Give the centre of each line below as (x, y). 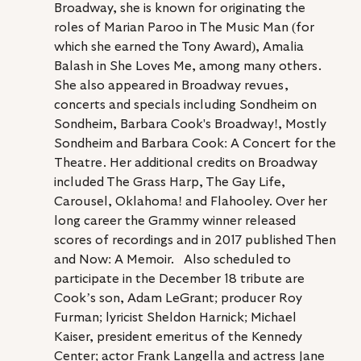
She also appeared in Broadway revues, (172, 85)
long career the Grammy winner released (176, 220)
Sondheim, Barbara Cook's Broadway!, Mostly (191, 124)
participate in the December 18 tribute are (180, 278)
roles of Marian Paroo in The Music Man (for (185, 27)
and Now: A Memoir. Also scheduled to (174, 259)
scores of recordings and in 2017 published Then (196, 240)
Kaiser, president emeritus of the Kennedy (179, 336)
